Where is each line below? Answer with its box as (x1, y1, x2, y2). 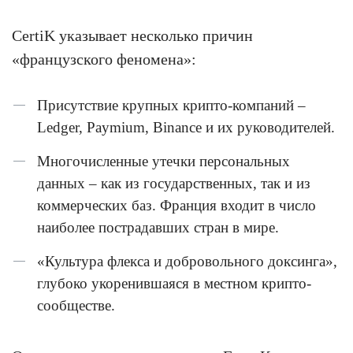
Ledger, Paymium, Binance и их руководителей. (37, 118, 335, 136)
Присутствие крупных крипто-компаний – (37, 96, 306, 113)
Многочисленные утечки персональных (37, 152, 290, 169)
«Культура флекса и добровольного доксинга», (37, 252, 337, 269)
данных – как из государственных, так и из (37, 174, 310, 191)
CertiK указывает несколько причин (12, 26, 253, 44)
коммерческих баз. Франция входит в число (37, 196, 316, 214)
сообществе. (37, 296, 115, 314)
